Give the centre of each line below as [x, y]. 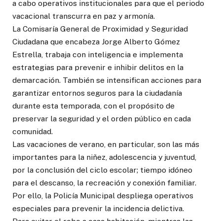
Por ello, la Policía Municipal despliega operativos [103, 195]
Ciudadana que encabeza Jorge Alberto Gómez [96, 41]
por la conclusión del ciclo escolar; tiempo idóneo [102, 170]
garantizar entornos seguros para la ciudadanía [97, 93]
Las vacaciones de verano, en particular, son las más [106, 144]
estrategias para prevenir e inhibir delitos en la [98, 67]
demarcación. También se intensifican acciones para [107, 80]
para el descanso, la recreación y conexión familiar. [104, 183]
